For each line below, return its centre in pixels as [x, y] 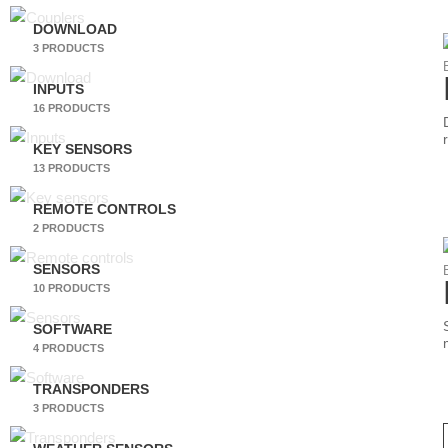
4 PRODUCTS [68, 347]
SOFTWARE [72, 329]
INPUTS [58, 89]
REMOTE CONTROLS [104, 209]
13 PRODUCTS [71, 167]
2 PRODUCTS [68, 227]
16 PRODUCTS [71, 107]
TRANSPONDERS [90, 389]
